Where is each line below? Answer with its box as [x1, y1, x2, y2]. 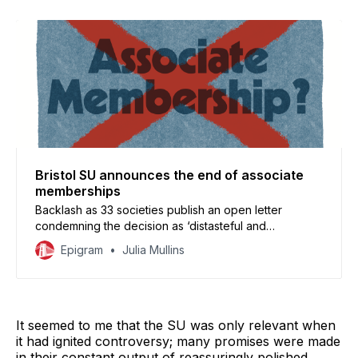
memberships [35, 183, 121, 200]
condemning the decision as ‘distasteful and [35, 219, 266, 233]
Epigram [61, 243, 103, 257]
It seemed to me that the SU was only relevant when [16, 317, 336, 334]
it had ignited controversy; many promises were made [16, 333, 340, 350]
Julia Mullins [122, 243, 185, 257]
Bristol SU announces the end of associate [35, 167, 304, 184]
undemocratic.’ [35, 235, 112, 249]
